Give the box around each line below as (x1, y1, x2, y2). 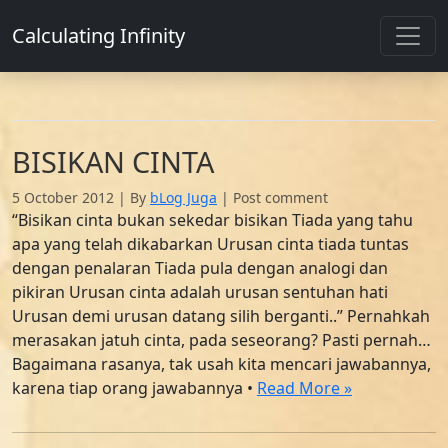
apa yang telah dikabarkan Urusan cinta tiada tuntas (12, 233, 409, 255)
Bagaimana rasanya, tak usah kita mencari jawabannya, (12, 353, 431, 375)
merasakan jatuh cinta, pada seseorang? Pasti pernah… (12, 329, 431, 351)
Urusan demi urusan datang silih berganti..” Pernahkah (12, 305, 430, 327)
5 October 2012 (12, 188, 118, 207)
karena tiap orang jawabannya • (12, 377, 257, 399)
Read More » (257, 377, 352, 399)
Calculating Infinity (12, 22, 185, 49)
